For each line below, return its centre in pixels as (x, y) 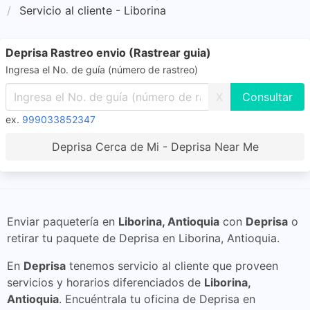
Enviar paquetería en (63, 221)
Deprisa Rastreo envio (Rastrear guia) (108, 53)
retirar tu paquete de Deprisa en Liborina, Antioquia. (143, 238)
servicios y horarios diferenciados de (106, 282)
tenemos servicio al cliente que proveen (172, 266)
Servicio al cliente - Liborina (93, 10)
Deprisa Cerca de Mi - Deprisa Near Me (155, 147)
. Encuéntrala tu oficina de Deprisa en (157, 299)
